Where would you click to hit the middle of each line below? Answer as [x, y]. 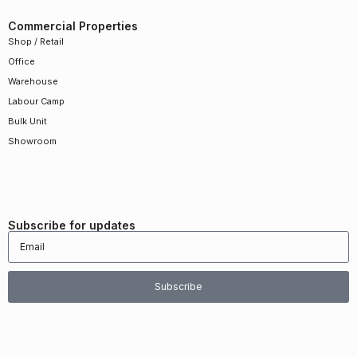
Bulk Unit [27, 122]
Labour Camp [36, 102]
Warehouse [33, 82]
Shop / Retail [36, 42]
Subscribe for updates [72, 226]
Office [22, 62]
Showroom [32, 141]
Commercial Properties [73, 26]
